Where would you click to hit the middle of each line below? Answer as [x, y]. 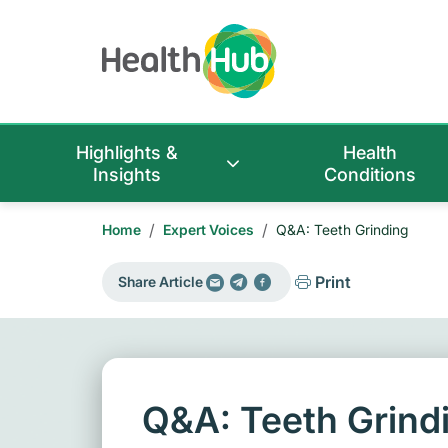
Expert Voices [208, 230]
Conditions [370, 175]
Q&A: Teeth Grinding [342, 230]
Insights [127, 175]
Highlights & [127, 153]
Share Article [160, 282]
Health [370, 153]
